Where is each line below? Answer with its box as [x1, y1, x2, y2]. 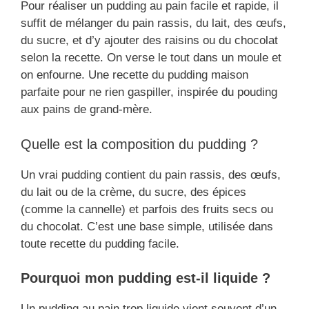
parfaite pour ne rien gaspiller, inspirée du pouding [21, 86, 277, 99]
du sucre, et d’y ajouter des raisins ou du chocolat [21, 34, 278, 48]
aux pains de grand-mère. [21, 103, 152, 117]
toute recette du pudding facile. [21, 237, 179, 250]
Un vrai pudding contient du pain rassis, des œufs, [21, 168, 281, 181]
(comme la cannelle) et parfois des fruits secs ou [21, 202, 273, 216]
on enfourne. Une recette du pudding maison [21, 68, 248, 82]
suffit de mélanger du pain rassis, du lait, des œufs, [21, 17, 286, 30]
